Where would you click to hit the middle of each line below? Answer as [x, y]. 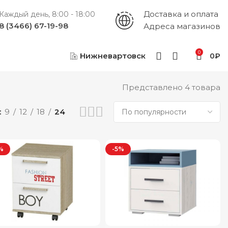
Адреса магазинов [182, 26]
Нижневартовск [113, 56]
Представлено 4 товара [171, 87]
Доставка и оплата [181, 14]
